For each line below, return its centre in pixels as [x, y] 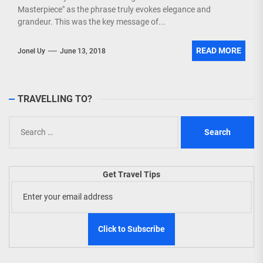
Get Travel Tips [131, 174]
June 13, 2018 [83, 51]
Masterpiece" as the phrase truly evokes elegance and [114, 9]
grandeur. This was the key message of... [92, 22]
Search [22, 122]
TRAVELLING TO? [55, 99]
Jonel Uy [31, 51]
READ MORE [219, 50]
